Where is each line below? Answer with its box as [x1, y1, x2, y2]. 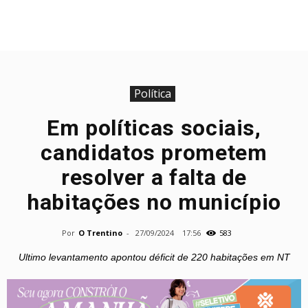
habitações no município [27, 189, 281, 215]
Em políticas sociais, [47, 115, 261, 141]
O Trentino [78, 228, 122, 238]
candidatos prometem [41, 140, 267, 166]
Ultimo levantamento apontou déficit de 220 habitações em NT [18, 252, 290, 263]
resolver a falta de [60, 164, 247, 190]
